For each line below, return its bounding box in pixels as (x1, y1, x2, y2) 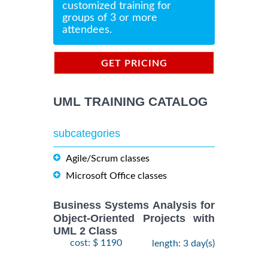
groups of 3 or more (62, 13, 157, 24)
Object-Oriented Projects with (53, 212, 215, 224)
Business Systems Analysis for (53, 199, 215, 212)
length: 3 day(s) (152, 239, 215, 249)
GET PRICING (100, 59, 167, 69)
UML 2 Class (53, 225, 117, 237)
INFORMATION (96, 81, 172, 92)
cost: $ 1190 (70, 238, 122, 248)
